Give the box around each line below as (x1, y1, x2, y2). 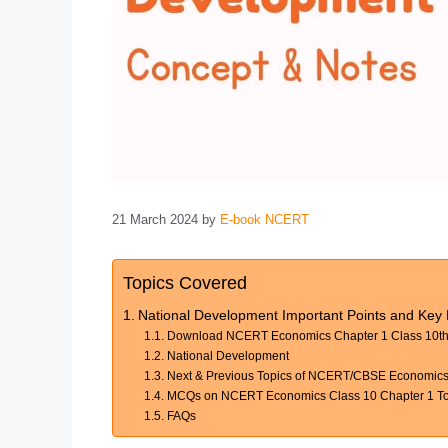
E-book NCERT (220, 211, 309, 227)
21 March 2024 (112, 211, 198, 227)
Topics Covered (123, 272, 247, 293)
